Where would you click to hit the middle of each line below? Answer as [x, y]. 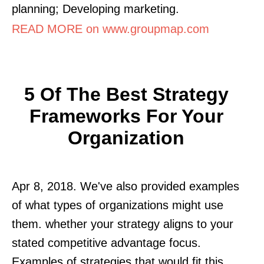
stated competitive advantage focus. [106, 242]
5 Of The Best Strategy [126, 94]
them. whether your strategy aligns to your [123, 224]
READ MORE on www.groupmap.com [110, 29]
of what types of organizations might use [118, 205]
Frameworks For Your [126, 116]
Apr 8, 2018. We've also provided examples [126, 186]
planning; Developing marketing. [95, 9]
